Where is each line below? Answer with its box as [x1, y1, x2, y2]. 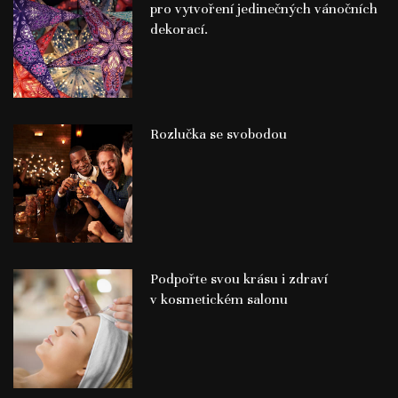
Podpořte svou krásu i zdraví [149, 270, 328, 289]
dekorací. [149, 20, 208, 38]
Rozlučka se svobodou [149, 124, 287, 143]
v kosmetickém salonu [149, 291, 288, 309]
